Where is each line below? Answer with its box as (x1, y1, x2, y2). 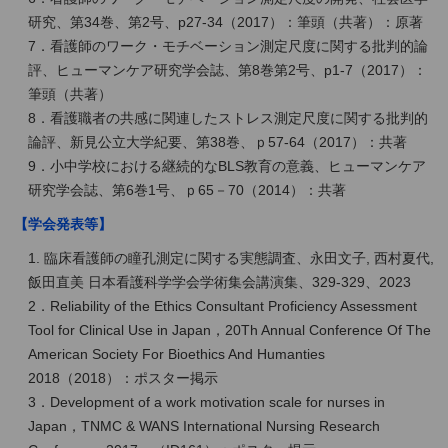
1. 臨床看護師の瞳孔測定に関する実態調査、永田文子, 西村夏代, (27, 249, 434, 266)
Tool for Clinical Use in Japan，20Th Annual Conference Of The (27, 321, 431, 338)
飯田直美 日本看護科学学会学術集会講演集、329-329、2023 (27, 273, 411, 290)
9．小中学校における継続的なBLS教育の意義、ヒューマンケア (27, 157, 426, 174)
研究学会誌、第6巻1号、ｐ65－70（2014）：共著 (27, 181, 346, 198)
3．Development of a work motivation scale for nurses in (27, 393, 385, 410)
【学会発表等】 (13, 215, 112, 232)
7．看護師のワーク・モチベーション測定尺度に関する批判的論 (27, 37, 428, 54)
